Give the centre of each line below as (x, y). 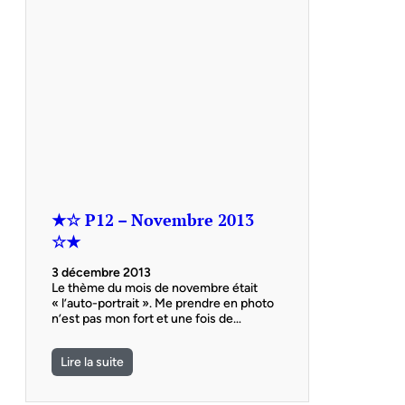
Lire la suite (92, 363)
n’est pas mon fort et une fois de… (146, 319)
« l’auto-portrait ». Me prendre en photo (163, 304)
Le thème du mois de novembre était (155, 288)
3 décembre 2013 (101, 273)
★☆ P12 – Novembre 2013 (153, 219)
